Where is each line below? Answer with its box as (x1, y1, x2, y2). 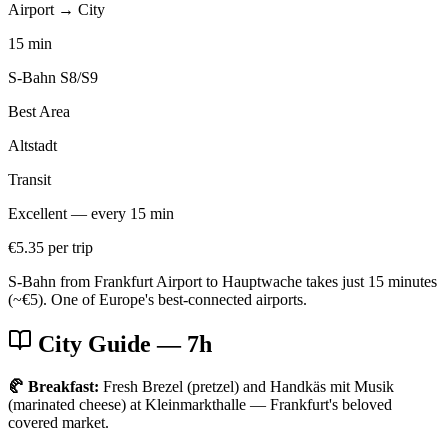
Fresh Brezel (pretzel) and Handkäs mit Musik (99, 378, 394, 396)
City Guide (38, 331, 151, 358)
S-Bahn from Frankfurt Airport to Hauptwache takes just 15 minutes (8, 272, 437, 290)
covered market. (8, 414, 109, 432)
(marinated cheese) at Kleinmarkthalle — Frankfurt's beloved (8, 396, 392, 414)
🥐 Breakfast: (8, 378, 99, 396)
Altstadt (8, 136, 57, 154)
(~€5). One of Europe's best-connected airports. (8, 290, 307, 308)
